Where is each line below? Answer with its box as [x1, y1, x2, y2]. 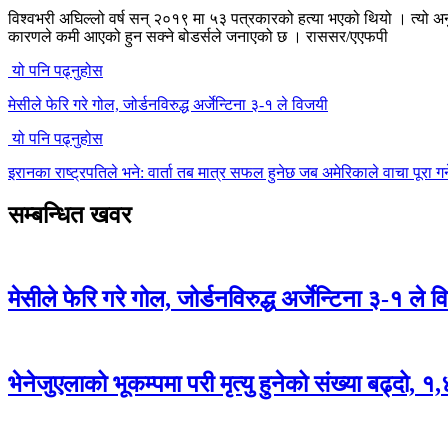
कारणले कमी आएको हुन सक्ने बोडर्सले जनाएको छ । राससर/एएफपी [8, 27, 388, 45]
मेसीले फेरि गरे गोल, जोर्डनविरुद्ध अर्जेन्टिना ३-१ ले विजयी [8, 95, 328, 113]
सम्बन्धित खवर [8, 201, 131, 228]
